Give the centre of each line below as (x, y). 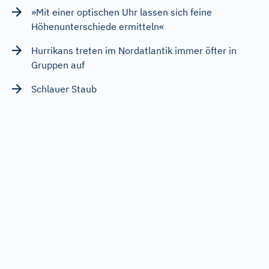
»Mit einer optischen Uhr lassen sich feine (122, 12)
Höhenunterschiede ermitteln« (98, 26)
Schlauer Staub (64, 89)
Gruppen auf (58, 65)
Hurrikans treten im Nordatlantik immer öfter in (134, 50)
